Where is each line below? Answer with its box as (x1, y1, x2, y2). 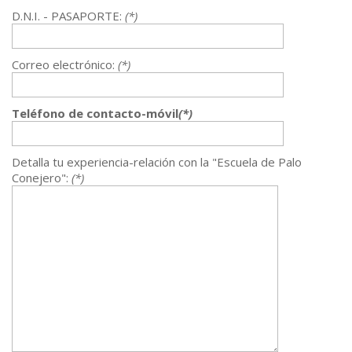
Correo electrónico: (12, 57, 118, 73)
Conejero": (12, 170, 68, 186)
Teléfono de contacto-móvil (12, 105, 178, 122)
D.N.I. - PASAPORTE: (12, 8, 125, 24)
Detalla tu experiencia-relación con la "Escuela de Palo (12, 154, 302, 170)
